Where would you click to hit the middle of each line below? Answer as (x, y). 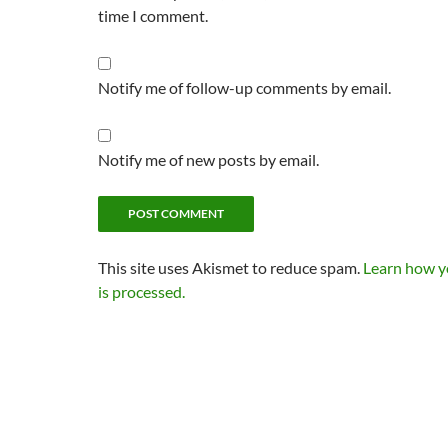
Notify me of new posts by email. (208, 159)
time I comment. (153, 15)
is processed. (141, 291)
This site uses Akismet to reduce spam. (230, 267)
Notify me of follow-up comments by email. (244, 87)
